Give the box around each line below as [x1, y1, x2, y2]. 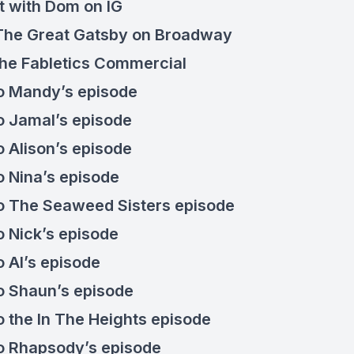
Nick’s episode [9, 224, 119, 243]
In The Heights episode [37, 310, 211, 329]
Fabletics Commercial [17, 54, 186, 73]
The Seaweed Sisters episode [9, 196, 235, 215]
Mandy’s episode [9, 82, 137, 101]
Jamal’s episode [9, 111, 132, 130]
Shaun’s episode [9, 281, 134, 300]
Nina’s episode [9, 168, 119, 186]
